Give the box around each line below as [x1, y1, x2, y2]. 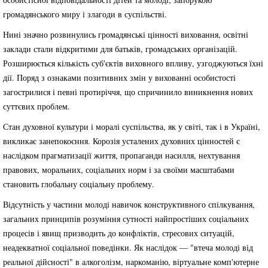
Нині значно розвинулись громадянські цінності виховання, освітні [3, 29, 248, 40]
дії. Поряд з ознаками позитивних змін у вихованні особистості [3, 72, 236, 83]
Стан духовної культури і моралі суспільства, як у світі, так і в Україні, [3, 121, 260, 132]
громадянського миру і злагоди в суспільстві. [3, 8, 167, 20]
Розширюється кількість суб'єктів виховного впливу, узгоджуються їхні [3, 57, 263, 69]
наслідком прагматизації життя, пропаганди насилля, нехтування [3, 150, 240, 161]
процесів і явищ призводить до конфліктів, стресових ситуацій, [3, 227, 234, 239]
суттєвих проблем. [3, 100, 70, 112]
